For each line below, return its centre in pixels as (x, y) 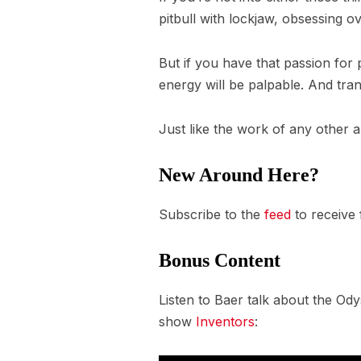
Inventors (225, 322)
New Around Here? (239, 175)
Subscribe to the (212, 214)
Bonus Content (220, 260)
